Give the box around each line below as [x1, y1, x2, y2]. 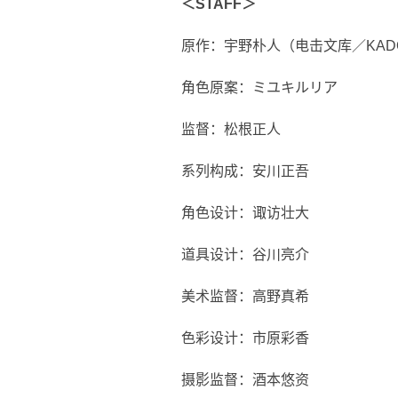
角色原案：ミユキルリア [181, 80, 338, 95]
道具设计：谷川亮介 [181, 247, 309, 262]
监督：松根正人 [181, 122, 281, 137]
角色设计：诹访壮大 [181, 205, 309, 220]
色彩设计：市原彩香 [181, 330, 309, 346]
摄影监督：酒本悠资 [181, 372, 309, 387]
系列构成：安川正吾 [181, 163, 309, 179]
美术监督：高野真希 [181, 289, 309, 304]
